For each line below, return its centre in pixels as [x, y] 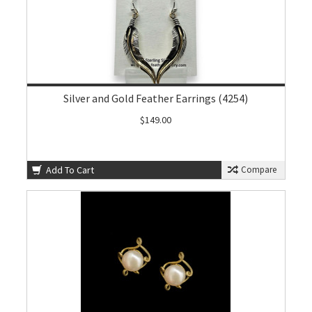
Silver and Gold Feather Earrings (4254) [156, 98]
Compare [257, 170]
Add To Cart [69, 170]
